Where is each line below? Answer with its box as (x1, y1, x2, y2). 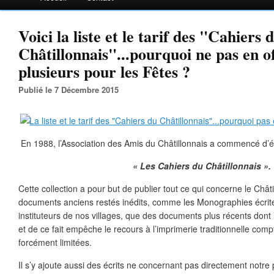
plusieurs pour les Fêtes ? (18, 60, 190, 83)
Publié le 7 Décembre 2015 (24, 84, 119, 95)
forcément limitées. (18, 236, 92, 248)
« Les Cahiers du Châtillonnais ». (133, 160, 271, 172)
